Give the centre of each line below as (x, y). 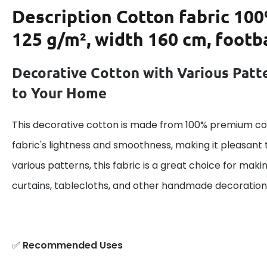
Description (64, 16)
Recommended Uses (73, 245)
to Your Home (59, 92)
